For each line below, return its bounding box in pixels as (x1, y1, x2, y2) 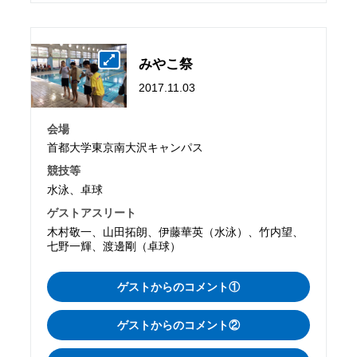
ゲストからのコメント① (117, 280, 240, 293)
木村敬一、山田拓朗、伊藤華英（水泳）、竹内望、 (47, 226, 304, 239)
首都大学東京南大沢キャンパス (47, 141, 204, 155)
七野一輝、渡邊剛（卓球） (47, 240, 182, 253)
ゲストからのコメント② (117, 319, 240, 331)
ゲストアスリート (47, 206, 137, 220)
